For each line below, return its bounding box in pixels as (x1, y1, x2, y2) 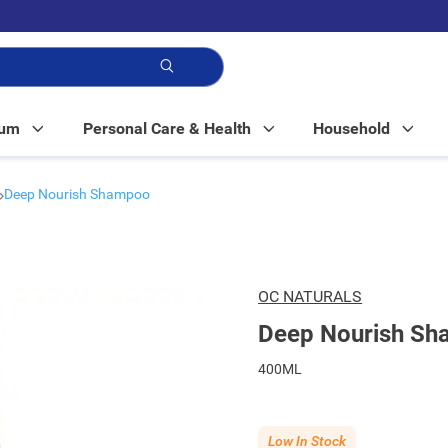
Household (313, 119, 391, 138)
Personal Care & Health (82, 119, 251, 138)
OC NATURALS (258, 287, 363, 306)
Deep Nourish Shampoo (4, 186, 150, 202)
